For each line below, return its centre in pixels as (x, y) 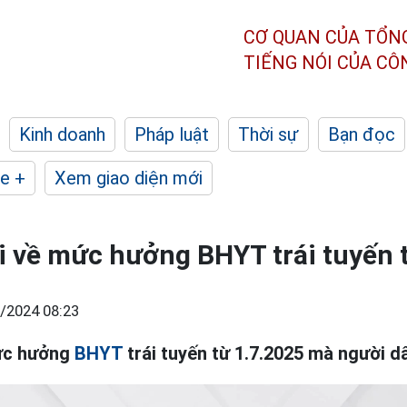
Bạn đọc (362, 134)
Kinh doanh (62, 134)
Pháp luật (172, 134)
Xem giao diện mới (129, 178)
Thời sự (268, 134)
